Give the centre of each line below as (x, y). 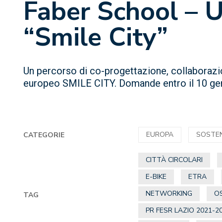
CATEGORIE (44, 135)
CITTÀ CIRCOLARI (174, 160)
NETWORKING (169, 194)
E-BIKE (156, 177)
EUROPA (160, 135)
